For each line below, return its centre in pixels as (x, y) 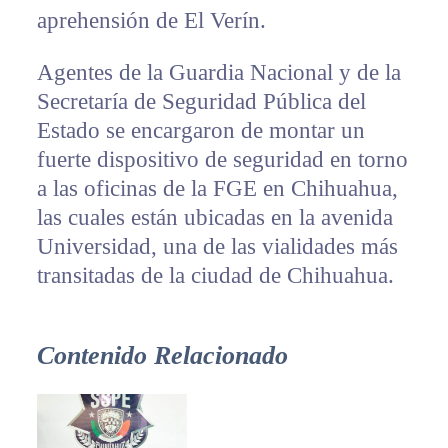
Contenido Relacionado (162, 355)
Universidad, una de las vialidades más (217, 246)
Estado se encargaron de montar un (200, 130)
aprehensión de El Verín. (151, 20)
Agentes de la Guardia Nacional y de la (218, 72)
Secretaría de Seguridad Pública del (201, 101)
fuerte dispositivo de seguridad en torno (222, 159)
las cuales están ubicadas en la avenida (214, 217)
